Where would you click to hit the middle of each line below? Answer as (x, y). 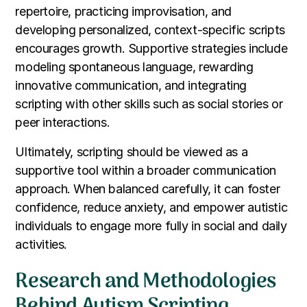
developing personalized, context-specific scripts (150, 30)
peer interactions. (63, 123)
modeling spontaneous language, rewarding (134, 67)
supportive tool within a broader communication (146, 171)
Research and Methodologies (146, 282)
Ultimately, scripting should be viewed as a (132, 152)
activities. (41, 245)
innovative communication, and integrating (131, 86)
